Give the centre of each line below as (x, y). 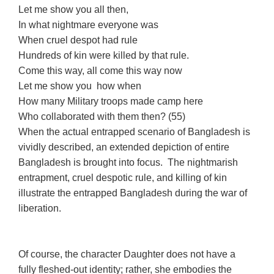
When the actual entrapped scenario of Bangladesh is (135, 131)
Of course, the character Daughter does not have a (127, 254)
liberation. (41, 208)
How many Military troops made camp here (111, 101)
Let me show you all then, (74, 9)
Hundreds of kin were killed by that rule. (104, 55)
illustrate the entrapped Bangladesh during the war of (133, 193)
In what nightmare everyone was (89, 24)
